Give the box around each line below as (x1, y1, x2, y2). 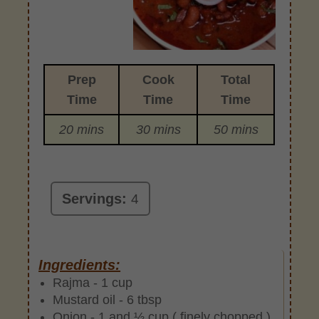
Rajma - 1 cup (53, 275, 133, 290)
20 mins (59, 122, 105, 137)
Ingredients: (38, 256, 121, 273)
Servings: (62, 190, 132, 206)
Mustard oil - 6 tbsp (53, 292, 162, 307)
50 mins (213, 122, 258, 137)
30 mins (135, 122, 181, 137)
